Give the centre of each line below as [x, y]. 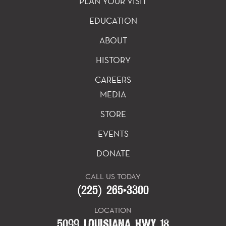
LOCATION [113, 210]
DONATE [113, 154]
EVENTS [113, 134]
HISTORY [113, 60]
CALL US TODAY [113, 177]
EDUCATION [113, 21]
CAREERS [113, 80]
